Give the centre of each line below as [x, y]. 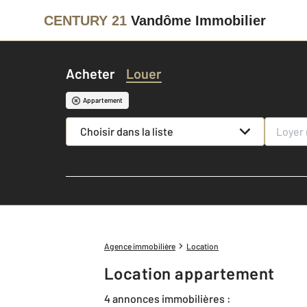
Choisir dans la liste [126, 131]
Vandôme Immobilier [198, 20]
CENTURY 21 [85, 20]
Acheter [90, 73]
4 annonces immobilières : [168, 298]
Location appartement [194, 273]
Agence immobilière [140, 246]
